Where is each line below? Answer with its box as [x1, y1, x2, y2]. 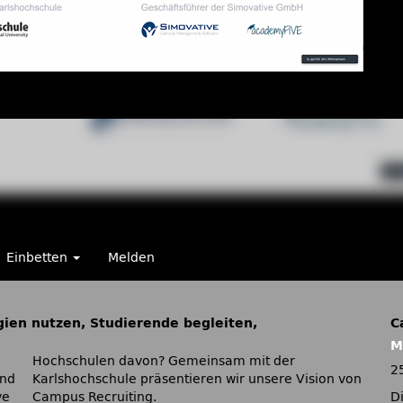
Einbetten [6, 250, 71, 265]
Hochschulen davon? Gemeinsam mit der [32, 354, 295, 369]
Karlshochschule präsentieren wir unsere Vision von [32, 372, 362, 387]
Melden [108, 250, 155, 265]
